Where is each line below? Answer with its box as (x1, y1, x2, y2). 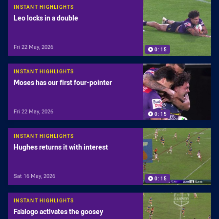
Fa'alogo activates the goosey (14, 207, 103, 217)
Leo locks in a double (14, 13, 78, 23)
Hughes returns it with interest (14, 142, 108, 152)
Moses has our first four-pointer (14, 78, 112, 88)
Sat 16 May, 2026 (14, 172, 55, 179)
